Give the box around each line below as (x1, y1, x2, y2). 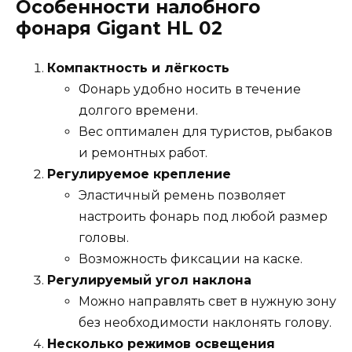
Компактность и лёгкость (47, 60, 229, 76)
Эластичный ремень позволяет (79, 188, 285, 203)
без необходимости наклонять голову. (79, 315, 332, 331)
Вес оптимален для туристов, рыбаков (79, 124, 332, 140)
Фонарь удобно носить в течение (79, 82, 301, 97)
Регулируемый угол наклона (47, 273, 251, 288)
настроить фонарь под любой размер (79, 209, 328, 225)
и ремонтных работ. (79, 145, 207, 161)
